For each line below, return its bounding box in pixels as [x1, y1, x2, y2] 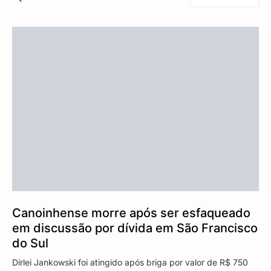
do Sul [12, 236, 48, 251]
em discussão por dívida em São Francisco [12, 221, 258, 236]
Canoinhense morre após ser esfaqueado [12, 206, 250, 221]
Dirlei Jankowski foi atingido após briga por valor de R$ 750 [12, 257, 248, 268]
